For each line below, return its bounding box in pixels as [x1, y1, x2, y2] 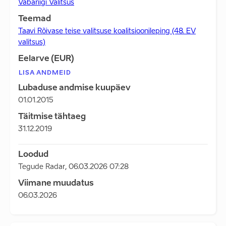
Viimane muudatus [18, 180, 94, 188]
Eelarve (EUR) [18, 55, 74, 63]
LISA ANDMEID [19, 70, 71, 76]
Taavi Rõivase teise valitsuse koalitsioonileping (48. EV [18, 28, 196, 35]
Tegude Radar [18, 163, 65, 171]
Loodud [18, 151, 48, 159]
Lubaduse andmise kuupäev [18, 84, 131, 92]
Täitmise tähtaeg [18, 113, 86, 121]
